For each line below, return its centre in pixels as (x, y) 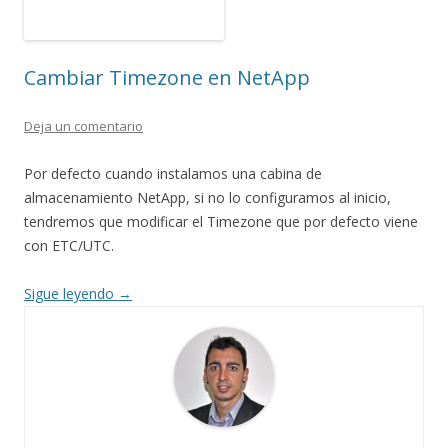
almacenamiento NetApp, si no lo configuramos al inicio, (207, 197)
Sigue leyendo (71, 293)
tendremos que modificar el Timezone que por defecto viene (221, 221)
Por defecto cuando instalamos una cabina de (173, 173)
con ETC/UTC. (69, 245)
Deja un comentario (83, 126)
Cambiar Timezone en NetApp (167, 77)
